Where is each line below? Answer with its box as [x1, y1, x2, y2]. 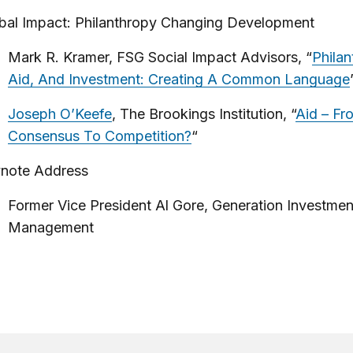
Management [7, 219, 94, 236]
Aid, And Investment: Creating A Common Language [7, 71, 350, 87]
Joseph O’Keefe [7, 106, 112, 122]
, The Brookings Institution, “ [111, 106, 295, 122]
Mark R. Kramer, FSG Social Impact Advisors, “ [7, 49, 312, 65]
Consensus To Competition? [7, 128, 191, 144]
